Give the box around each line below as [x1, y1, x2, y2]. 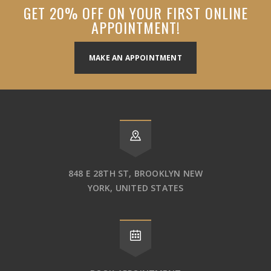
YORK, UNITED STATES [87, 181, 184, 194]
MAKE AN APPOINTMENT [89, 52, 182, 63]
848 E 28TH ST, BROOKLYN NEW [68, 167, 203, 179]
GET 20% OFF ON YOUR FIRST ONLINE [23, 1, 248, 24]
